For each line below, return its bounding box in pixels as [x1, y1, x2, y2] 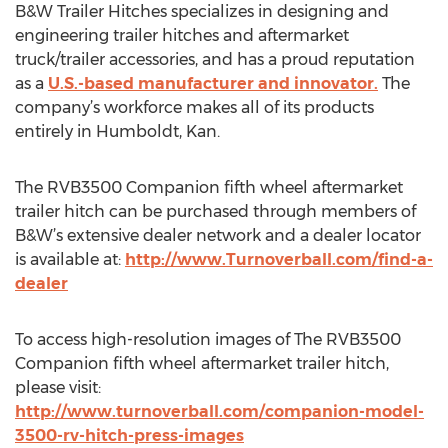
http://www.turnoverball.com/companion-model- [15, 402, 424, 421]
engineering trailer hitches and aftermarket [15, 26, 349, 45]
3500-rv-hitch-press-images [15, 426, 244, 445]
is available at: [15, 250, 125, 269]
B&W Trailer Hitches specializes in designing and [15, 2, 389, 21]
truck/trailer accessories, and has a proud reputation [15, 50, 415, 69]
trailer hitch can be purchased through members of [15, 202, 416, 221]
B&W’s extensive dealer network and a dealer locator [15, 226, 421, 245]
